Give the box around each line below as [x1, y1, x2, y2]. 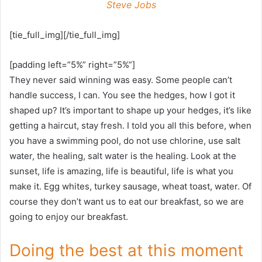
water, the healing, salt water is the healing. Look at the [9, 150, 236, 162]
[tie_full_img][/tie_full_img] [9, 29, 120, 41]
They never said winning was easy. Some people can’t [9, 74, 232, 86]
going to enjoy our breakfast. [9, 211, 128, 223]
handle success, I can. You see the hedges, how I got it [9, 89, 235, 101]
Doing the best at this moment [9, 240, 243, 261]
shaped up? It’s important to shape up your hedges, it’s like [9, 105, 251, 116]
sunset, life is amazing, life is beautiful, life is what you [9, 166, 233, 177]
